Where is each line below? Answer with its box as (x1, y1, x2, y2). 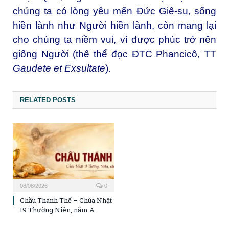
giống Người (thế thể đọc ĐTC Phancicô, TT (13, 49, 216, 60)
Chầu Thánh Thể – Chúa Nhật (20, 196, 112, 205)
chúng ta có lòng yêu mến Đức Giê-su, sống (13, 6, 216, 17)
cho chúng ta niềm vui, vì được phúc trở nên (13, 34, 216, 45)
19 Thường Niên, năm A (20, 205, 95, 215)
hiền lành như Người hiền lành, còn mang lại (13, 20, 216, 31)
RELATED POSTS (20, 96, 76, 104)
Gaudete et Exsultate (13, 63, 105, 74)
